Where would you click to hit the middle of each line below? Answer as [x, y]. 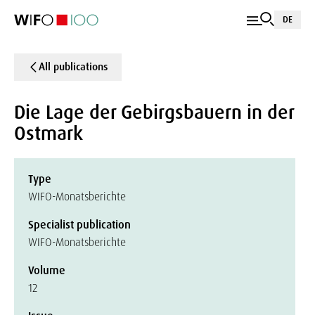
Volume [47, 270]
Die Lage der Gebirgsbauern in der [154, 112]
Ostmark [49, 133]
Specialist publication [79, 225]
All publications [73, 67]
